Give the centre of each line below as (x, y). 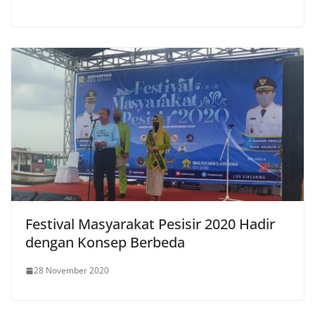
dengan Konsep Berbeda (105, 243)
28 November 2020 (71, 271)
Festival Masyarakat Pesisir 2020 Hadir (150, 224)
